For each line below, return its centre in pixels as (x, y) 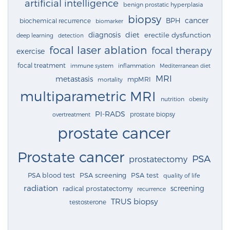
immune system (92, 66)
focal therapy (181, 50)
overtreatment (71, 114)
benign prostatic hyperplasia (163, 5)
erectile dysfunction (178, 35)
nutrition (172, 99)
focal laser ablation (98, 50)
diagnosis (104, 35)
